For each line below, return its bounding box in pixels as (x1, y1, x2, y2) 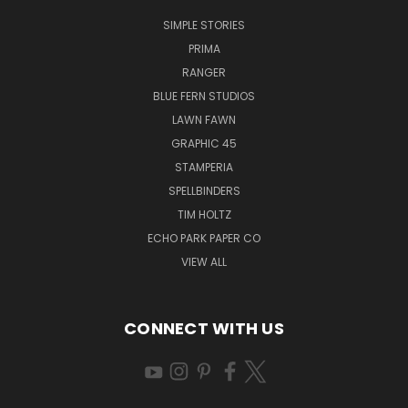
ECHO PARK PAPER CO (148, 229, 260, 246)
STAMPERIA (175, 158, 233, 175)
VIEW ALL (181, 253, 227, 270)
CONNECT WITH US (124, 316, 284, 340)
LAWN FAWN (172, 111, 236, 127)
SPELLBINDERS (168, 182, 240, 199)
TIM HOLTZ (177, 206, 231, 222)
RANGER (182, 64, 226, 80)
